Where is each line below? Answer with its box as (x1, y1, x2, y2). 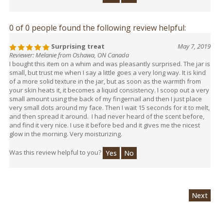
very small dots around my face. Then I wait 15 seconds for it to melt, (9, 98, 210, 108)
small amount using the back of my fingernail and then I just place (9, 90, 202, 99)
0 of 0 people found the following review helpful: (9, 18, 186, 29)
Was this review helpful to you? (9, 143, 103, 152)
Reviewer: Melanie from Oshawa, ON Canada (9, 46, 129, 55)
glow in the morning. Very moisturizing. (9, 125, 122, 134)
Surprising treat (50, 37, 105, 46)
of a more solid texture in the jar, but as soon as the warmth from (9, 72, 201, 81)
